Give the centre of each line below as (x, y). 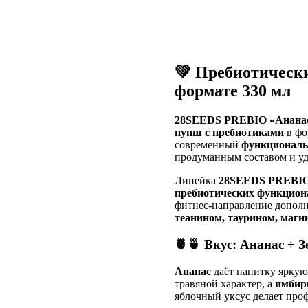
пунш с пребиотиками (229, 133)
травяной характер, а (225, 283)
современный (208, 145)
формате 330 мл (233, 91)
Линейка (197, 181)
